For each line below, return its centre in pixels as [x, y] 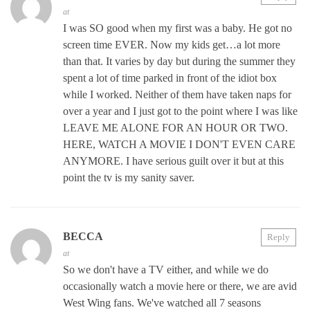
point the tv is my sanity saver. [129, 177]
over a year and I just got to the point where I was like [180, 111]
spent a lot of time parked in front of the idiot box [170, 77]
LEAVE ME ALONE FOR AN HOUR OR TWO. [175, 127]
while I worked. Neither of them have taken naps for [177, 94]
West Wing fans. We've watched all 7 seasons [162, 302]
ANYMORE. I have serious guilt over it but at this [173, 161]
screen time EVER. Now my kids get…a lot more [172, 44]
